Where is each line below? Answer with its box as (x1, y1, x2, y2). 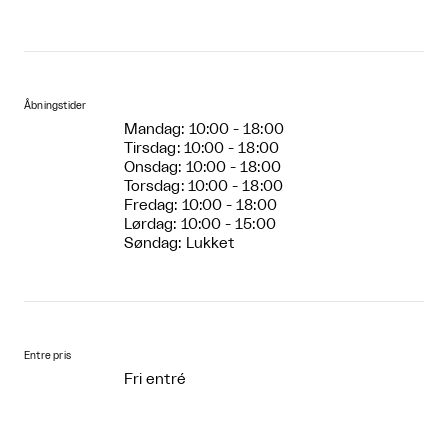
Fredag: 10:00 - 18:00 (124, 198, 277, 214)
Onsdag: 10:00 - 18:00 (124, 160, 281, 176)
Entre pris (24, 351, 72, 362)
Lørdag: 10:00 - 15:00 (124, 217, 276, 233)
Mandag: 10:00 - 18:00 (124, 122, 284, 138)
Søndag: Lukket (124, 236, 235, 252)
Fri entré (124, 372, 186, 388)
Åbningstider (24, 101, 87, 112)
